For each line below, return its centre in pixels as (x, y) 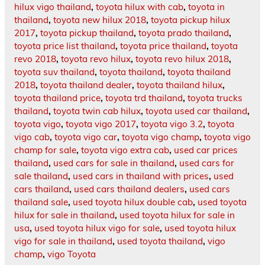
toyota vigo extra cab (125, 150)
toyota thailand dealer (86, 85)
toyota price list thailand (65, 46)
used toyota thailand (160, 241)
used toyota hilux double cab (133, 202)
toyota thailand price (57, 98)
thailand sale (41, 202)
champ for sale (45, 150)
